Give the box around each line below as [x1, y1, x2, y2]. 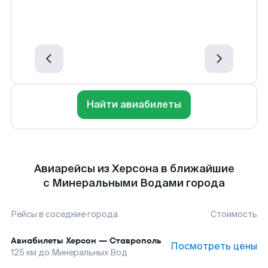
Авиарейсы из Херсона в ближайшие [33, 162, 234, 176]
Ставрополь [109, 234, 162, 246]
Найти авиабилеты [87, 98, 181, 111]
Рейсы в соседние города [11, 209, 118, 220]
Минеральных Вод [51, 247, 127, 258]
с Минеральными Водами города [43, 176, 225, 190]
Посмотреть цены [170, 240, 257, 252]
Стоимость [211, 209, 257, 220]
